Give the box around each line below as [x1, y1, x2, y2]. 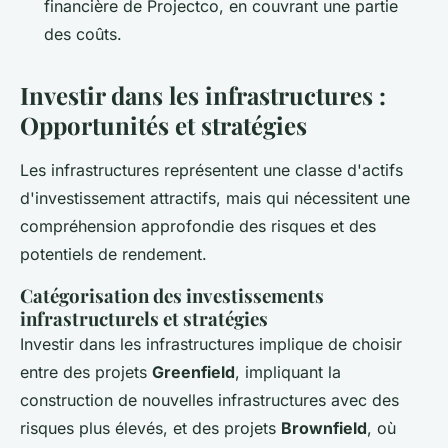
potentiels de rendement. [20, 244, 207, 265]
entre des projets [20, 362, 152, 383]
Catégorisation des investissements [20, 283, 324, 309]
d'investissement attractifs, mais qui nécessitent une [20, 188, 410, 209]
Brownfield [281, 418, 367, 439]
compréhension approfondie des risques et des [20, 216, 376, 237]
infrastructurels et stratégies [20, 306, 268, 332]
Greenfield [152, 362, 235, 383]
